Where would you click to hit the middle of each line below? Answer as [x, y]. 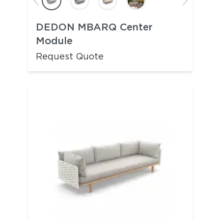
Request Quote [69, 56]
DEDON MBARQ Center [94, 27]
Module [54, 41]
